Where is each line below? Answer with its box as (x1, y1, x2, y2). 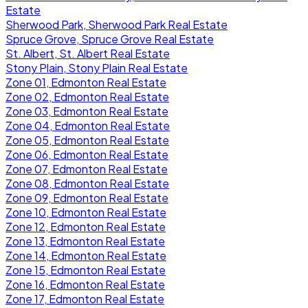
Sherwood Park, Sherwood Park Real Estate (5, 16, 228, 32)
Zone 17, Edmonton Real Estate (5, 291, 164, 306)
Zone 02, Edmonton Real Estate (5, 89, 169, 104)
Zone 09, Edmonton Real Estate (5, 190, 168, 205)
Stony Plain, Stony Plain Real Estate (5, 60, 188, 75)
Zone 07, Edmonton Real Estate (5, 161, 168, 176)
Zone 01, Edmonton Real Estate (5, 74, 166, 89)
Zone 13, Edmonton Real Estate (5, 233, 165, 248)
